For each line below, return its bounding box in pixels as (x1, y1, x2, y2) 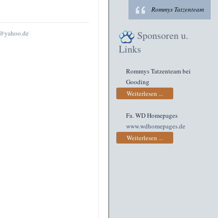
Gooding (126, 77, 149, 86)
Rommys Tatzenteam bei (126, 67, 191, 75)
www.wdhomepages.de (126, 122, 185, 131)
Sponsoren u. (137, 29, 188, 42)
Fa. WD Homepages (126, 111, 178, 120)
